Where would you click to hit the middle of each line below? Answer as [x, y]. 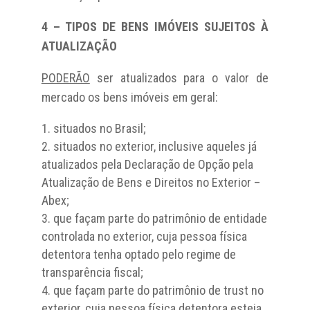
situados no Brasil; [99, 128]
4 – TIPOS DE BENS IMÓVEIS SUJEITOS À [155, 26]
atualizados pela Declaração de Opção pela [147, 164]
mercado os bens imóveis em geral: [129, 97]
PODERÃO [65, 77]
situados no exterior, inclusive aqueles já [155, 146]
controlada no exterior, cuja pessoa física [144, 236]
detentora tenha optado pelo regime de [138, 254]
